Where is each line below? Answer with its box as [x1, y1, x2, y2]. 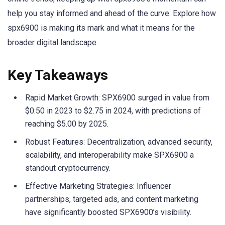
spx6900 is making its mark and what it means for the [8, 23, 195, 33]
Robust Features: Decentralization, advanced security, [25, 137, 212, 147]
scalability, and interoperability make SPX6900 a [25, 150, 194, 160]
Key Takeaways [8, 66, 108, 83]
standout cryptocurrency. [25, 163, 110, 173]
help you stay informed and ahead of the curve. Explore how [8, 9, 216, 19]
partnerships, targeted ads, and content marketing [25, 194, 198, 204]
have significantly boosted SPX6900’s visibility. [25, 207, 191, 217]
